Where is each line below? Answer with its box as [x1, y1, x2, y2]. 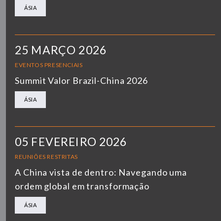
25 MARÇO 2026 [15, 42, 107, 57]
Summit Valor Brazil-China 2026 [15, 74, 148, 86]
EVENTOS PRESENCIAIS [15, 61, 83, 69]
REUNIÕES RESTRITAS [15, 152, 78, 160]
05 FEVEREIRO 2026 [15, 134, 127, 148]
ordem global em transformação [15, 180, 150, 191]
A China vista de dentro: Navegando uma [15, 166, 187, 178]
